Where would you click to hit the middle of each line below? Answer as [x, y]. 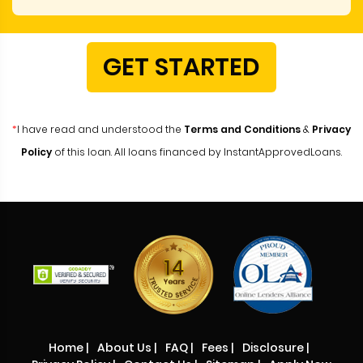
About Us [124, 348]
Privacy [331, 130]
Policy [36, 152]
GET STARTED [181, 68]
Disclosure [273, 348]
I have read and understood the [100, 130]
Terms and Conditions [242, 130]
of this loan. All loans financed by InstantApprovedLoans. [197, 152]
